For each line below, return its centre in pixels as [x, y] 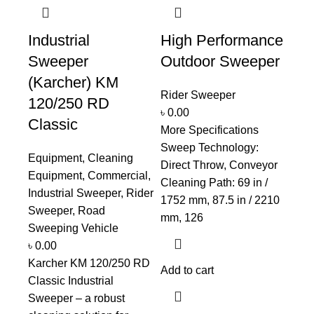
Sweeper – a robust [76, 298]
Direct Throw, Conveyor [219, 165]
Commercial [118, 175]
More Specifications [210, 130]
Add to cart [187, 270]
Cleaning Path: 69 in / [214, 182]
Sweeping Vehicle [73, 228]
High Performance [222, 40]
